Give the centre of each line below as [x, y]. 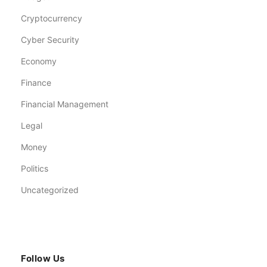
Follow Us [43, 258]
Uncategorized [50, 190]
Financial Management [65, 104]
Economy [39, 61]
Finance [36, 82]
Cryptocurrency [52, 18]
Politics [35, 168]
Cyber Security [50, 39]
